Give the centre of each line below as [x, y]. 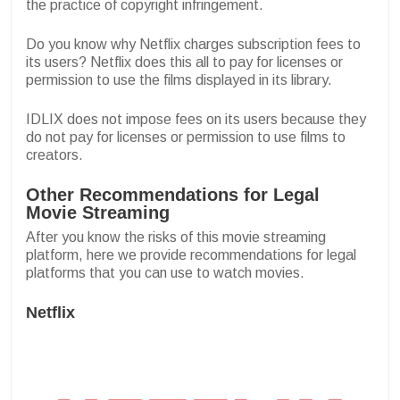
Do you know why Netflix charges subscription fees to [193, 44]
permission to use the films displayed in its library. [179, 79]
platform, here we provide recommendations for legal [191, 254]
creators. [54, 154]
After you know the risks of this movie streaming [176, 237]
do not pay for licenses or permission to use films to [186, 137]
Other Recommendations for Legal [173, 194]
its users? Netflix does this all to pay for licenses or [184, 62]
